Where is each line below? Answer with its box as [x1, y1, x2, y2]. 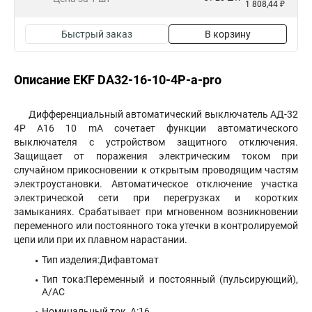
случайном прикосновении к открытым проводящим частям [14, 164, 298, 175]
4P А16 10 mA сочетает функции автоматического [14, 123, 298, 134]
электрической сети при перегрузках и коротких [14, 192, 298, 203]
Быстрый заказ [61, 29, 132, 40]
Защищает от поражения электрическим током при [14, 150, 298, 162]
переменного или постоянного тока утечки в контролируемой [14, 220, 298, 231]
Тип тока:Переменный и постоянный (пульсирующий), [42, 274, 298, 285]
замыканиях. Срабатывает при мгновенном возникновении [14, 206, 298, 217]
